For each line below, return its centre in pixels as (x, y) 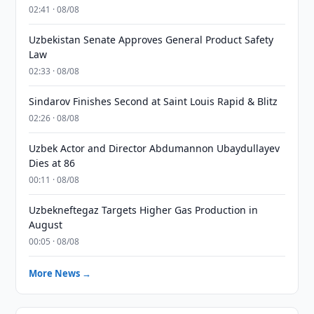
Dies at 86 (52, 163)
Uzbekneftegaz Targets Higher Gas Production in (144, 210)
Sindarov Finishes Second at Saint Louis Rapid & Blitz (153, 101)
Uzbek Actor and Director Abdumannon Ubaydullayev (155, 148)
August (46, 225)
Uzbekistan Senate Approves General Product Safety (151, 40)
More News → (60, 273)
